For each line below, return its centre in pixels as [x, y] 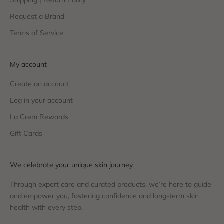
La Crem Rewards [39, 117]
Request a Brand [37, 17]
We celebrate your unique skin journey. [72, 165]
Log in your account [41, 101]
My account [28, 65]
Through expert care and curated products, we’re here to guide [111, 185]
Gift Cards [26, 134]
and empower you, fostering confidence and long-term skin [104, 196]
